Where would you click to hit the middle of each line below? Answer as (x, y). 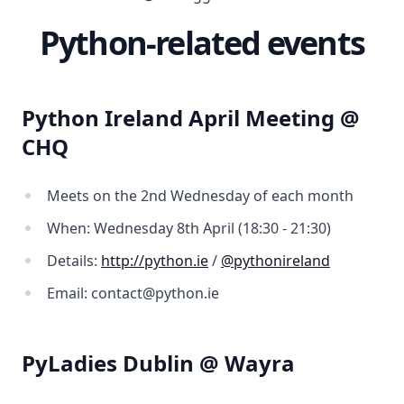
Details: (74, 260)
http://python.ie (155, 260)
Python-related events (202, 42)
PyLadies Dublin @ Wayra (158, 363)
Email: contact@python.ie (133, 293)
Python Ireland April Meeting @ (191, 117)
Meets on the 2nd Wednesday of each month (200, 195)
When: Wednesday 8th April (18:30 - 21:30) (189, 228)
